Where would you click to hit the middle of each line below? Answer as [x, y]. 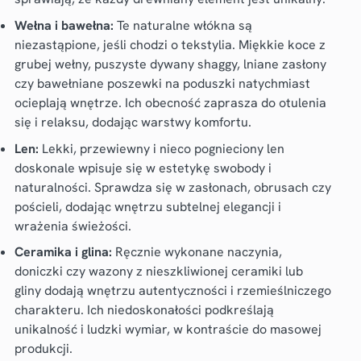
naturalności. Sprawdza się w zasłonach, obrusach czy [172, 187]
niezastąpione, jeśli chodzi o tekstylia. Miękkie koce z [170, 44]
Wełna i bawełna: [64, 25]
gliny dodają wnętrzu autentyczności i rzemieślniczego [172, 291]
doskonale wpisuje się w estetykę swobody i [143, 168]
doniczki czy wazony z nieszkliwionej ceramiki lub [158, 272]
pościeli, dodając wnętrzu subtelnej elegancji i [147, 206]
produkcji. [43, 349]
